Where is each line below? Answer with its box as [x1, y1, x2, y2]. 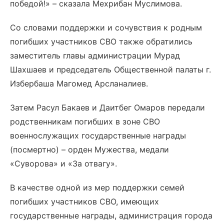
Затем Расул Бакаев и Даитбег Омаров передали [10, 102, 205, 112]
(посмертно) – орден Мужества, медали [10, 144, 169, 154]
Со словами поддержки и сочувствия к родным [10, 22, 202, 32]
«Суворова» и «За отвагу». [10, 158, 117, 168]
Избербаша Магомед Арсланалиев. [10, 78, 148, 88]
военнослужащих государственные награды [10, 130, 186, 140]
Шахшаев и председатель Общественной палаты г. [10, 64, 211, 74]
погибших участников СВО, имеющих [10, 196, 159, 206]
